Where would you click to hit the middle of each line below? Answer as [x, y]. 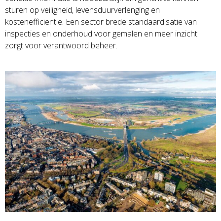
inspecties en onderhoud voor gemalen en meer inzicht [101, 33]
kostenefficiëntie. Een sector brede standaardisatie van [101, 21]
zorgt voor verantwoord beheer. [61, 45]
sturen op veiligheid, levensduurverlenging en [82, 10]
